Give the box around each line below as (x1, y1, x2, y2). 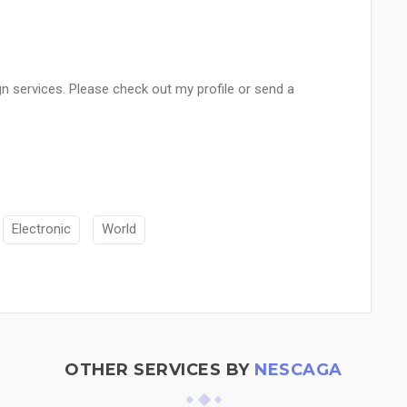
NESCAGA (254, 359, 342, 380)
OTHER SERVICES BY (65, 359, 255, 380)
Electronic (12, 221, 71, 238)
